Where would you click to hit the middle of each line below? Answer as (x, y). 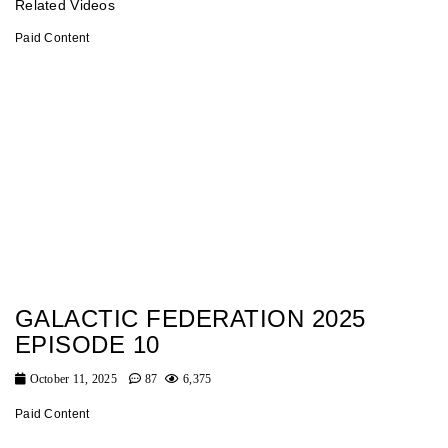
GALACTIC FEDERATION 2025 (190, 319)
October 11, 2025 (72, 379)
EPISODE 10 (87, 345)
